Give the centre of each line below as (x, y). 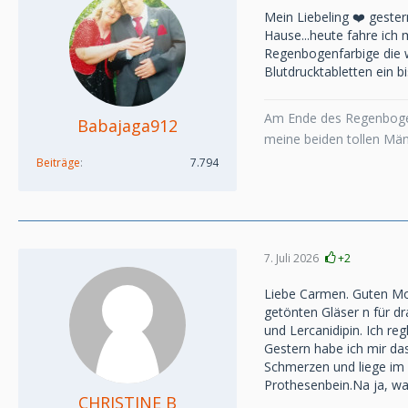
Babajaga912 (127, 126)
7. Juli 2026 (291, 258)
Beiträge (58, 163)
